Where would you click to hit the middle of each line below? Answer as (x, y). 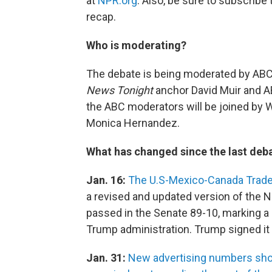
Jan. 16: (106, 180)
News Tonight (121, 90)
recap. (101, 16)
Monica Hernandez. (133, 123)
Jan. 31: (106, 257)
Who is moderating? (136, 45)
